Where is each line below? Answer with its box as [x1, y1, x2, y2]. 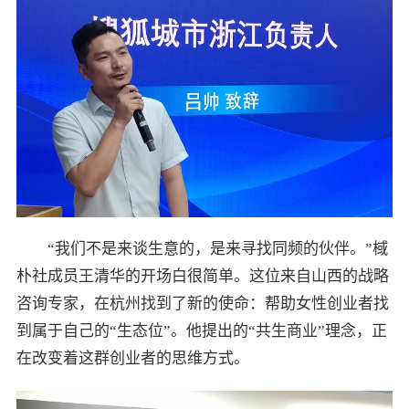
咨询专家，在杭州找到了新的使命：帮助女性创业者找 [16, 294, 389, 312]
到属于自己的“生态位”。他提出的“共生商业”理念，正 [16, 321, 387, 340]
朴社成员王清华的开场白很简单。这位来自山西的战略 [16, 267, 389, 285]
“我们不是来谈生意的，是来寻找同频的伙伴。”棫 [47, 239, 388, 257]
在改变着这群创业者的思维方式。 [16, 349, 249, 367]
